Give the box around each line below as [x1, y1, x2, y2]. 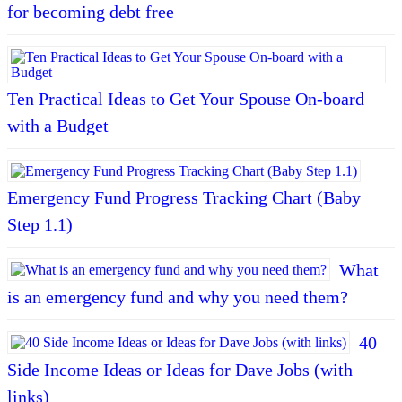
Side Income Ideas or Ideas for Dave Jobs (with [7, 360, 353, 380]
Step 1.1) [7, 214, 73, 234]
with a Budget [7, 116, 109, 135]
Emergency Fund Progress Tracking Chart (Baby [7, 188, 361, 207]
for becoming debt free [7, 2, 174, 22]
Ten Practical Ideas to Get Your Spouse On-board [7, 89, 364, 109]
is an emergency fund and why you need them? [7, 287, 348, 307]
